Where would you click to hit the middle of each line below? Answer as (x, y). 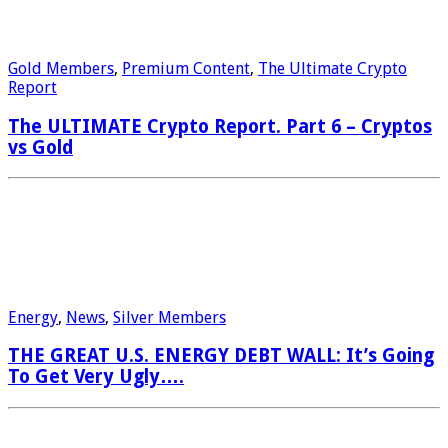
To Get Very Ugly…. (96, 377)
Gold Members (61, 69)
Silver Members (169, 317)
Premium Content (186, 69)
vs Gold (40, 147)
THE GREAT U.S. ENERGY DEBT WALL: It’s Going (221, 356)
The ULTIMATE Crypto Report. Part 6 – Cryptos (220, 126)
